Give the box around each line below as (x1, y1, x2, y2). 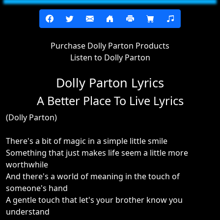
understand (6, 206, 50, 217)
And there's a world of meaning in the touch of (6, 171, 180, 182)
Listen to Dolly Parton (70, 52, 150, 63)
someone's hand (6, 183, 68, 193)
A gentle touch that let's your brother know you (6, 194, 183, 205)
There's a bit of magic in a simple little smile (6, 136, 167, 146)
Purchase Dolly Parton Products (51, 40, 169, 51)
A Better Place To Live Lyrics (36, 93, 184, 109)
